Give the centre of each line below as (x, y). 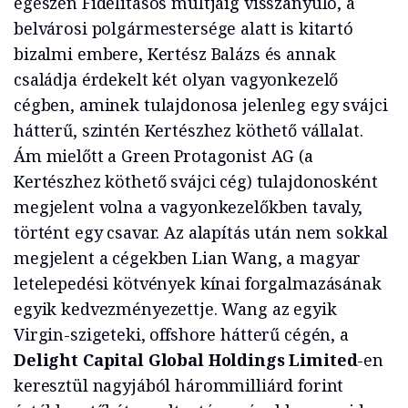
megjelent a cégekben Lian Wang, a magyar (188, 258)
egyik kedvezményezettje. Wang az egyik (175, 309)
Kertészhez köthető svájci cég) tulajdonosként (196, 182)
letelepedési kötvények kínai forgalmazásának (198, 284)
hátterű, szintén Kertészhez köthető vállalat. (189, 131)
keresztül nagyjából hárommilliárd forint (179, 386)
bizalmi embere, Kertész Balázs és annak (175, 54)
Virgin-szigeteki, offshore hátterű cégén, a (181, 335)
